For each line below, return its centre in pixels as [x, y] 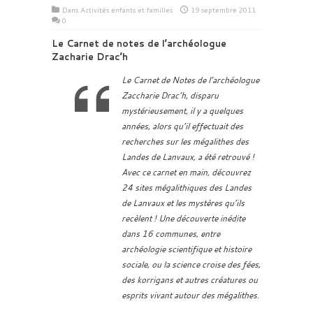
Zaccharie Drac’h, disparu [170, 95]
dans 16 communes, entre [171, 234]
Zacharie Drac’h [90, 57]
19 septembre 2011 [223, 10]
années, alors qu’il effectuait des [182, 126]
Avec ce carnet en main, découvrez [186, 172]
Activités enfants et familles [126, 10]
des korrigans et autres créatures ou [190, 280]
